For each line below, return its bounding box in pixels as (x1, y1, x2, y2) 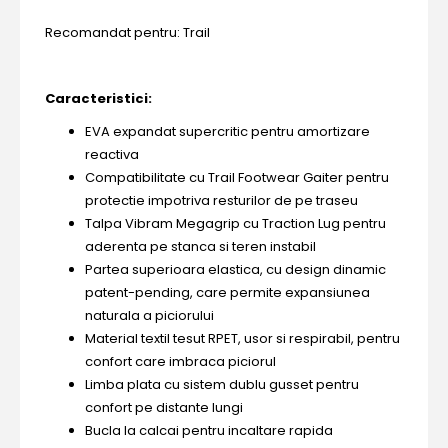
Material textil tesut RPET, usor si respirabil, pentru (85, 329, 400, 348)
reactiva (85, 145, 139, 164)
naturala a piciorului (85, 306, 214, 325)
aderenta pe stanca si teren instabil (85, 237, 316, 256)
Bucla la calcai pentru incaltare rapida (85, 421, 333, 440)
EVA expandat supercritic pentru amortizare (85, 122, 370, 141)
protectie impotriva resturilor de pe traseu (85, 191, 358, 210)
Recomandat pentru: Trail (45, 23, 210, 42)
